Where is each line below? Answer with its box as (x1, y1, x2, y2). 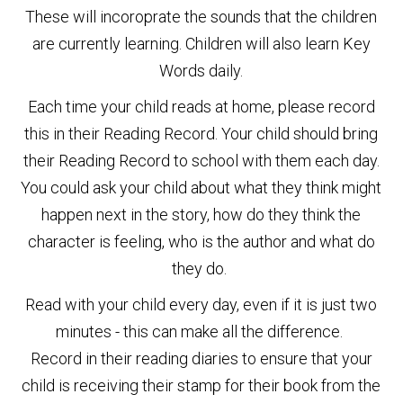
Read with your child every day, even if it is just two (25, 295, 378, 315)
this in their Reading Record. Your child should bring (24, 124, 379, 144)
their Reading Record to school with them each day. (22, 151, 380, 171)
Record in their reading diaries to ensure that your (30, 349, 372, 369)
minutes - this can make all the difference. (56, 322, 347, 342)
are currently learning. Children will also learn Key (31, 34, 371, 54)
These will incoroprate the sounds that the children (25, 7, 378, 27)
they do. (172, 259, 231, 279)
